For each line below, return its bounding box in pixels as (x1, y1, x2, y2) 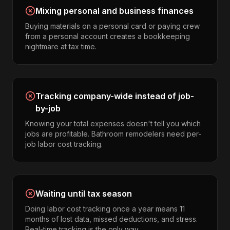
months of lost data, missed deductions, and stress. (25, 215, 198, 223)
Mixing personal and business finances (35, 6, 194, 16)
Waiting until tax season (35, 188, 132, 199)
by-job (35, 103, 61, 113)
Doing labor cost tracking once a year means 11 (25, 204, 185, 213)
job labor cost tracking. (25, 140, 103, 148)
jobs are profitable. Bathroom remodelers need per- (25, 129, 201, 138)
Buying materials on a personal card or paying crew (25, 22, 200, 30)
